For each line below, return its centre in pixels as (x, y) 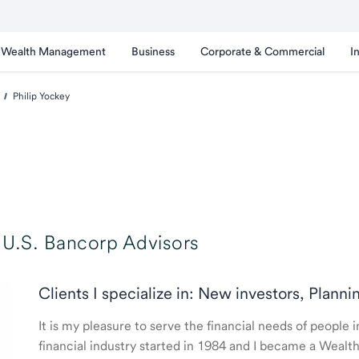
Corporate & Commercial (262, 51)
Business (153, 51)
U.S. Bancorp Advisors (101, 242)
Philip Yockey (41, 96)
